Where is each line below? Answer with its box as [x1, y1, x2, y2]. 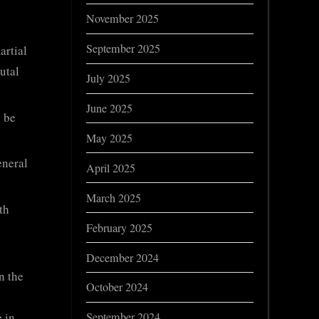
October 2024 [86, 279, 148, 296]
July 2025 [86, 70, 130, 87]
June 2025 [86, 100, 132, 116]
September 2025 [86, 41, 160, 57]
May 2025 [86, 130, 132, 146]
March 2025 [86, 189, 141, 206]
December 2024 [86, 249, 159, 266]
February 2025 [86, 219, 152, 236]
